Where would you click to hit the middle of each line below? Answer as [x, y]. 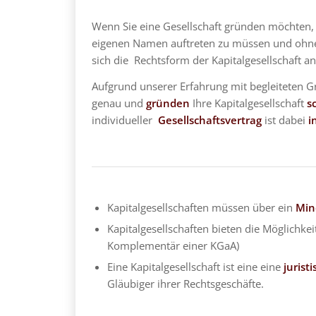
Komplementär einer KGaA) [173, 246]
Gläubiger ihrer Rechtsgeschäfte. [185, 284]
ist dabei [285, 120]
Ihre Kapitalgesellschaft [248, 103]
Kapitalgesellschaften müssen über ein [201, 208]
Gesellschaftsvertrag [209, 120]
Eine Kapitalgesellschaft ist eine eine [195, 267]
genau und [119, 103]
